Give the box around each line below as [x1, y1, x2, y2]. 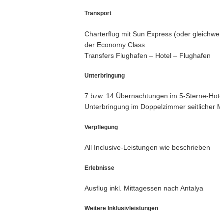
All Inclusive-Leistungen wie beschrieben [84, 143, 210, 152]
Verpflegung [84, 123, 118, 130]
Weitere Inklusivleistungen [84, 205, 158, 212]
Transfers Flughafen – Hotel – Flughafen [84, 51, 211, 59]
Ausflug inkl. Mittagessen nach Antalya [84, 184, 203, 192]
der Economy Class [84, 40, 145, 49]
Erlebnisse [84, 164, 114, 171]
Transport [84, 10, 111, 17]
